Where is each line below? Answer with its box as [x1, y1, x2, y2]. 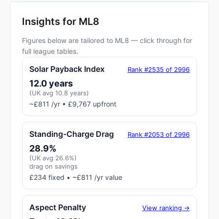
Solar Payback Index [29, 64, 105, 74]
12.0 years [29, 78, 73, 88]
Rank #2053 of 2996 [128, 130, 190, 138]
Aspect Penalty [29, 202, 86, 212]
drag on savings [29, 162, 78, 170]
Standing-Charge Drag [29, 129, 114, 139]
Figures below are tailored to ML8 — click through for [22, 36, 192, 44]
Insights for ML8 [22, 16, 99, 27]
